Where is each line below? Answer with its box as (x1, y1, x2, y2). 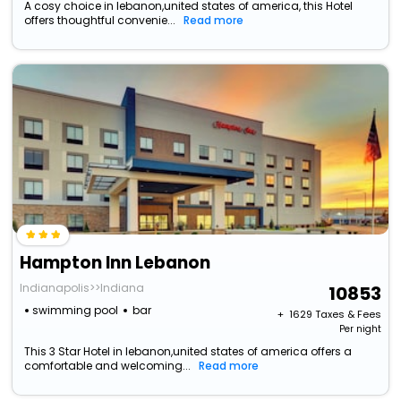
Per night (338, 322, 381, 337)
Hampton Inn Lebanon (20, 251, 211, 276)
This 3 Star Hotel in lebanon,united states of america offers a (24, 344, 353, 360)
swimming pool (32, 303, 119, 319)
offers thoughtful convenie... (24, 13, 176, 29)
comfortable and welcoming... (24, 358, 192, 374)
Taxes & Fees (314, 307, 381, 322)
